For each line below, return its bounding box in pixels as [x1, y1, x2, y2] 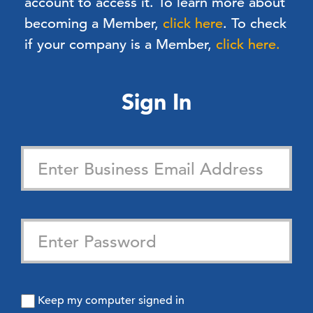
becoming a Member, [24, 15, 163, 32]
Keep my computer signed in [38, 293, 184, 307]
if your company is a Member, [24, 36, 216, 53]
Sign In [122, 87, 191, 115]
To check [227, 15, 286, 32]
